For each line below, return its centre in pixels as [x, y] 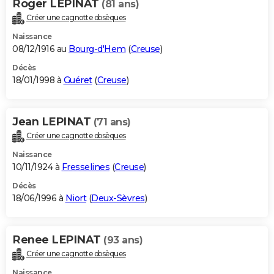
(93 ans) [123, 240]
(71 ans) [112, 122]
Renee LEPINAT [58, 239]
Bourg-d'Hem [97, 49]
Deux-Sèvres [118, 198]
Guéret [78, 80]
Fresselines [85, 167]
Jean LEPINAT [53, 121]
